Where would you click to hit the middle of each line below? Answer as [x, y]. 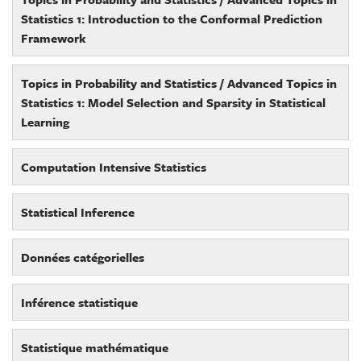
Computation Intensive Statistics [114, 166]
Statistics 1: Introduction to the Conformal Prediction [172, 18]
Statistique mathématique [95, 347]
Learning [45, 121]
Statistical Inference [78, 212]
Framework [54, 37]
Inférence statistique [79, 302]
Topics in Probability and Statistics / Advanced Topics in [179, 83]
